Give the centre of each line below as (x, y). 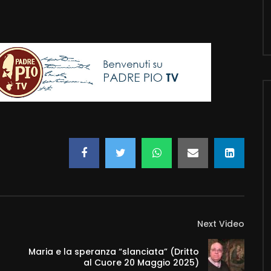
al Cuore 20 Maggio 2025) (141, 262)
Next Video (221, 224)
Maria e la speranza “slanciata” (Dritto (114, 251)
